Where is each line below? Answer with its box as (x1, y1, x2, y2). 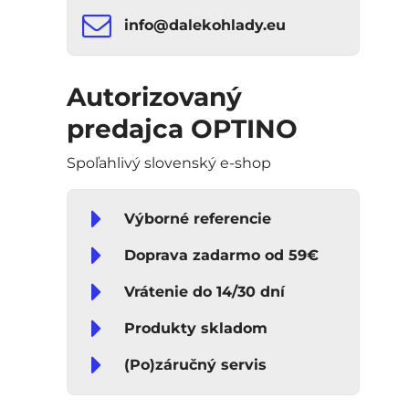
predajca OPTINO (66, 113, 298, 144)
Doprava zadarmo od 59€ (123, 246, 319, 264)
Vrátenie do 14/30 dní (123, 283, 285, 300)
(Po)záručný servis (123, 356, 267, 373)
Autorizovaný (66, 81, 242, 112)
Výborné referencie (123, 210, 271, 227)
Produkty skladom (123, 320, 267, 337)
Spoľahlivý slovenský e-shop (66, 154, 271, 172)
